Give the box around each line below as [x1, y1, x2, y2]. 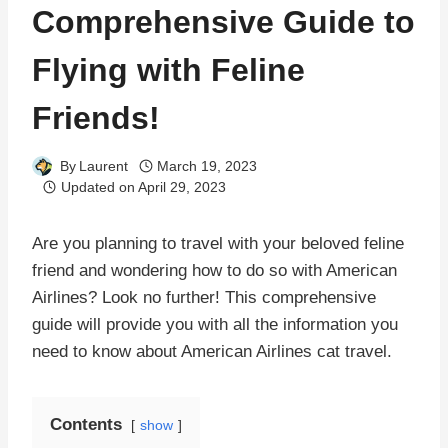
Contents [50, 414, 122, 434]
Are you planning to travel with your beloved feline [32, 233, 404, 253]
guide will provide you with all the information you [32, 314, 398, 334]
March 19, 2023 [156, 158, 257, 174]
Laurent [79, 158, 129, 174]
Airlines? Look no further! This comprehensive [32, 287, 376, 307]
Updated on [60, 179, 135, 195]
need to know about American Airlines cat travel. [32, 341, 392, 361]
